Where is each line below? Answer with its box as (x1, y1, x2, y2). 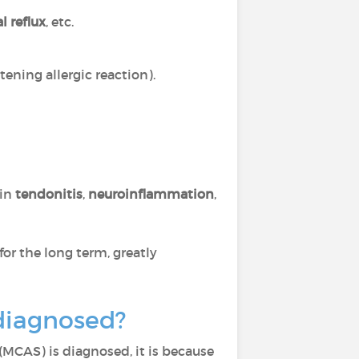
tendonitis (14, 186, 83, 202)
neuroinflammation (87, 186, 214, 202)
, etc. (45, 14, 74, 30)
